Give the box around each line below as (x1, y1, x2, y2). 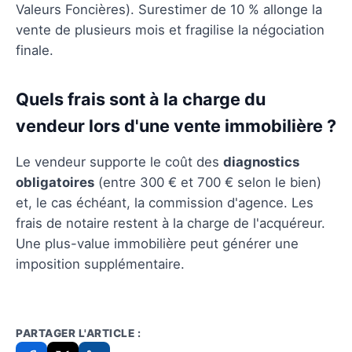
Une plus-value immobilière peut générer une (16, 235, 299, 251)
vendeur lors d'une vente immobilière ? (16, 115, 336, 136)
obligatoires (16, 174, 94, 190)
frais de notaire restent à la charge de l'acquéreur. (16, 214, 325, 231)
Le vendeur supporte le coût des (16, 153, 223, 170)
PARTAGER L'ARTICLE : (16, 326, 141, 339)
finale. (16, 42, 53, 58)
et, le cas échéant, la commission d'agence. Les (16, 194, 313, 211)
